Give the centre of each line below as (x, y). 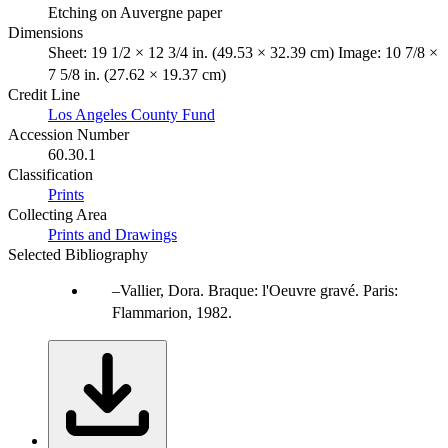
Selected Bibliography (78, 254)
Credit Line (44, 94)
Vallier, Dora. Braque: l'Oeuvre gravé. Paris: (259, 290)
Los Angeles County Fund (131, 114)
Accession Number (68, 134)
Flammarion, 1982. (172, 312)
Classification (50, 174)
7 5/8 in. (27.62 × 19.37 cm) (137, 74)
